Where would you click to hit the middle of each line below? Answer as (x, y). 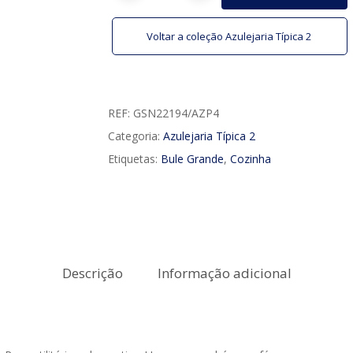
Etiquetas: (134, 158)
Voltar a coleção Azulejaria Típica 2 (230, 36)
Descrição (92, 273)
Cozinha (250, 158)
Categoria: (135, 136)
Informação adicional (224, 273)
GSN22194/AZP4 (176, 113)
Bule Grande (192, 158)
